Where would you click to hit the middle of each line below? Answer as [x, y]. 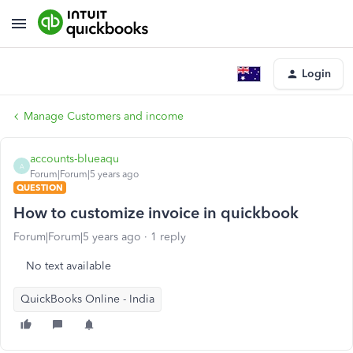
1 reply [168, 237]
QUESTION [40, 188]
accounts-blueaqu [74, 159]
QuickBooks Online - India [87, 299]
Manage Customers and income [104, 116]
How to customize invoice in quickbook [156, 213]
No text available [69, 266]
